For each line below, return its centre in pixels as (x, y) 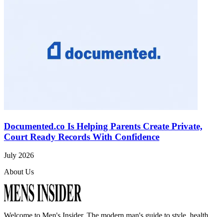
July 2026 (19, 155)
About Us (19, 172)
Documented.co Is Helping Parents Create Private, (103, 126)
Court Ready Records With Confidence (82, 137)
